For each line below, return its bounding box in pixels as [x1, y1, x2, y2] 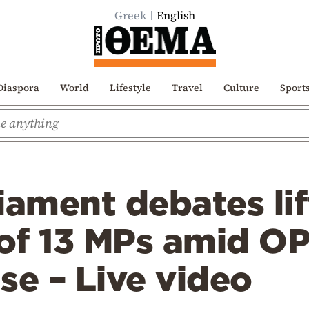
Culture [223, 80, 259, 94]
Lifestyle [109, 80, 151, 94]
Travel [171, 80, 203, 94]
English [156, 8, 195, 23]
